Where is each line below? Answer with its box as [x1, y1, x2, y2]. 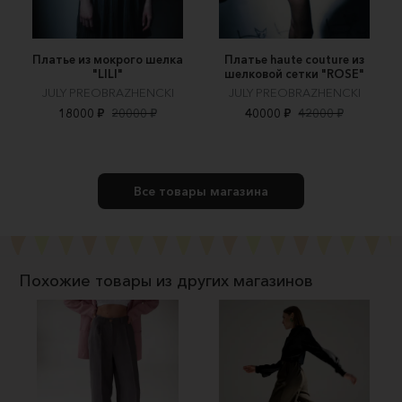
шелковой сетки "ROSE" [224, 66, 364, 81]
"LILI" [92, 66, 123, 81]
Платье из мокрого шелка [32, 51, 183, 66]
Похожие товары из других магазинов [19, 270, 313, 291]
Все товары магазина [134, 182, 268, 199]
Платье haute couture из [224, 51, 364, 66]
